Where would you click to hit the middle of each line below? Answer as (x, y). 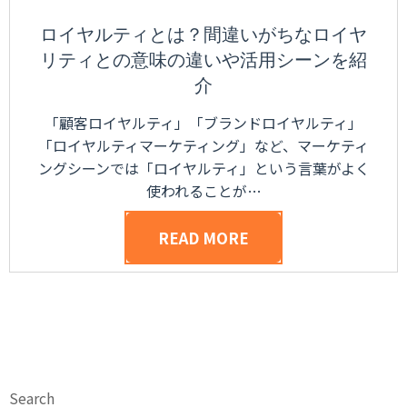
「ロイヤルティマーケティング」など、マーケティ (203, 146)
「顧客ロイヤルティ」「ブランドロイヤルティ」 (203, 123)
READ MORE (203, 238)
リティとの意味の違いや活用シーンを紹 (203, 60)
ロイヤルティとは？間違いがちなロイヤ (203, 35)
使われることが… (203, 191)
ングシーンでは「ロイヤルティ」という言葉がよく (203, 169)
